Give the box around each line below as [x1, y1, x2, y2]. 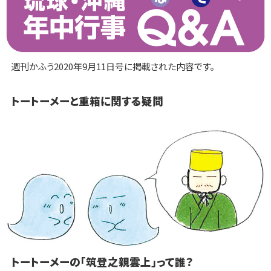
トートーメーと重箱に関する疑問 [10, 93, 163, 109]
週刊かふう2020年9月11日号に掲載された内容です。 [10, 60, 215, 73]
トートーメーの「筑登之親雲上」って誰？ [10, 253, 194, 269]
